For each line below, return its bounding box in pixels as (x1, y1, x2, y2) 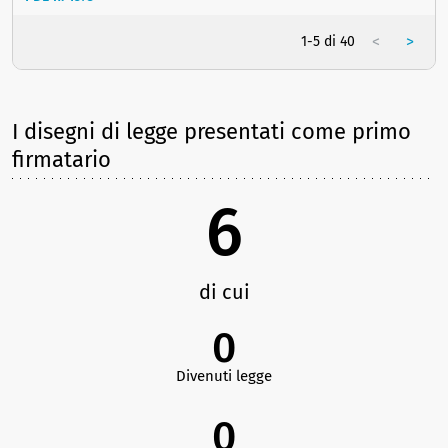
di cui (198, 280, 250, 305)
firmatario (12, 146, 111, 174)
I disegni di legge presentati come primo (12, 118, 411, 146)
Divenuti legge (176, 367, 272, 386)
